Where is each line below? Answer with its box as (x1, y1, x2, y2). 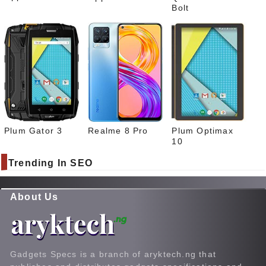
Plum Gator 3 (4, 125, 63, 135)
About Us (10, 191, 59, 202)
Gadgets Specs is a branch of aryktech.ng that (10, 249, 217, 259)
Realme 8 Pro (88, 125, 148, 135)
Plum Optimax (172, 125, 233, 135)
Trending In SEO (8, 157, 93, 168)
